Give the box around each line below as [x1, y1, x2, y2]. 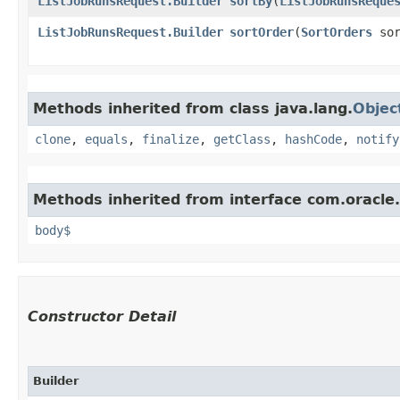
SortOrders [301, 24, 372, 39]
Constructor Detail [28, 307, 176, 325]
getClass [213, 131, 271, 146]
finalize [142, 131, 199, 146]
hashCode [285, 131, 342, 146]
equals [85, 131, 128, 146]
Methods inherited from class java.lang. [33, 99, 353, 117]
